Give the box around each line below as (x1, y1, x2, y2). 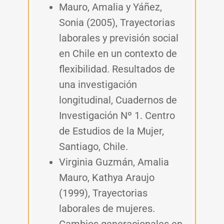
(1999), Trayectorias (59, 187, 147, 199)
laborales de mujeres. (59, 202, 155, 215)
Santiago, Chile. (59, 140, 128, 153)
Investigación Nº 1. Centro (59, 109, 175, 122)
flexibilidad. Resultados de (59, 63, 175, 75)
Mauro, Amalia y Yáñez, (59, 1, 162, 13)
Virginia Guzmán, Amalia (59, 156, 169, 168)
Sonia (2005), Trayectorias (59, 16, 175, 29)
